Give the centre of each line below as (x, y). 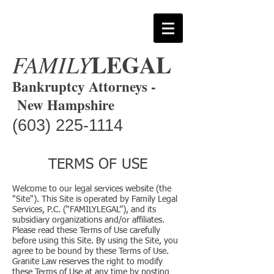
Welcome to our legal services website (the (92, 189)
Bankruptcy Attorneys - (84, 86)
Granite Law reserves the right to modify (87, 262)
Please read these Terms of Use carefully (86, 231)
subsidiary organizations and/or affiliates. (88, 220)
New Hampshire (66, 105)
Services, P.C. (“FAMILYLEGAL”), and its (84, 210)
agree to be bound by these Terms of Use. (91, 251)
